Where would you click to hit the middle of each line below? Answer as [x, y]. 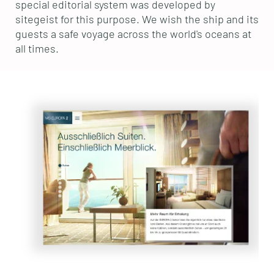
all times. [37, 49]
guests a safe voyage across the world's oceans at [133, 34]
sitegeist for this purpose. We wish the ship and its [137, 19]
